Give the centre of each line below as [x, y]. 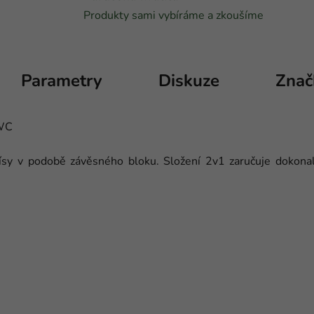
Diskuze [189, 81]
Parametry [61, 81]
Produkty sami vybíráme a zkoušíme [174, 15]
